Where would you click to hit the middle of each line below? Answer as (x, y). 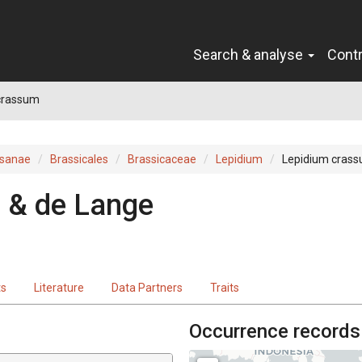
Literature (59, 287)
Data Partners (147, 287)
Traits (225, 287)
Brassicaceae (162, 159)
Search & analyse (250, 54)
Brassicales (79, 159)
